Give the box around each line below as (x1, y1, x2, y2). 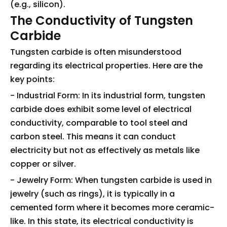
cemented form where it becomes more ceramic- (10, 202, 214, 213)
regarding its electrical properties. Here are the (10, 60, 203, 71)
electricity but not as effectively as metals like (10, 144, 200, 156)
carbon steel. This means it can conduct (10, 131, 176, 142)
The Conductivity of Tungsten (10, 12, 193, 29)
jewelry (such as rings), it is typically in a (10, 188, 175, 200)
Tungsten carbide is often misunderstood (10, 46, 181, 58)
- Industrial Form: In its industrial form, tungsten (10, 90, 205, 101)
